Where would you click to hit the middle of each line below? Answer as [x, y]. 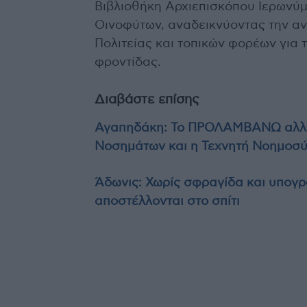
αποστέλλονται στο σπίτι [167, 202]
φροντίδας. [128, 63]
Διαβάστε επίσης [148, 100]
